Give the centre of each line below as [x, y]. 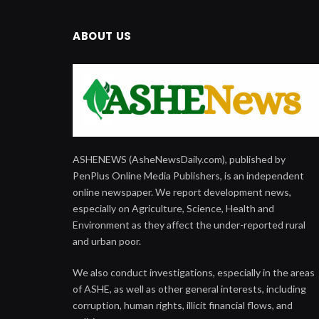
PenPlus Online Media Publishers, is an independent [188, 176]
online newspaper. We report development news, [182, 192]
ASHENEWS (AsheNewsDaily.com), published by [179, 159]
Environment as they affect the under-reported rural [189, 225]
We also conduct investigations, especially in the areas [194, 273]
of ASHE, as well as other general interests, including [189, 289]
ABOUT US [102, 36]
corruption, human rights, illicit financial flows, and [183, 305]
